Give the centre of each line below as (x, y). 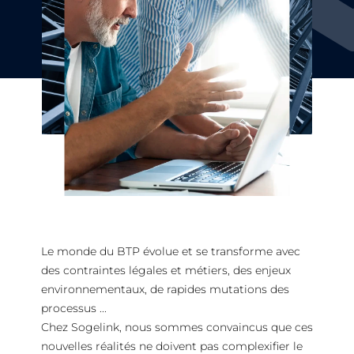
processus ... (74, 308)
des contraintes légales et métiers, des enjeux (166, 270)
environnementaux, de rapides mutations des (165, 289)
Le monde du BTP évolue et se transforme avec (171, 251)
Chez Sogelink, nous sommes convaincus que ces (177, 327)
